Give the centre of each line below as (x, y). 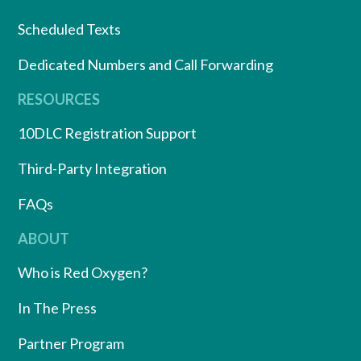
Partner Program (71, 343)
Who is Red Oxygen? (83, 272)
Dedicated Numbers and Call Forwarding (145, 64)
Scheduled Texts (69, 29)
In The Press (57, 307)
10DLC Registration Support (107, 133)
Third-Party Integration (92, 168)
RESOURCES (59, 99)
